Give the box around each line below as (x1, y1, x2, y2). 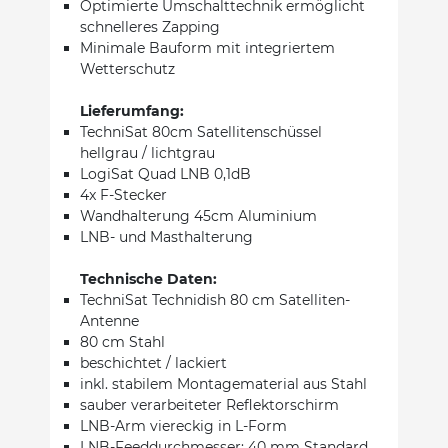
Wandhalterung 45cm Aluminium (80, 206, 317, 225)
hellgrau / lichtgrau (80, 143, 215, 162)
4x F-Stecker (80, 185, 167, 204)
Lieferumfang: (80, 101, 184, 120)
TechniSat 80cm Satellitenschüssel (80, 122, 322, 141)
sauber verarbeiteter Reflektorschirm (80, 395, 339, 414)
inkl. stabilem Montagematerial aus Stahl (80, 374, 367, 393)
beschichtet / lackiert (80, 353, 227, 372)
